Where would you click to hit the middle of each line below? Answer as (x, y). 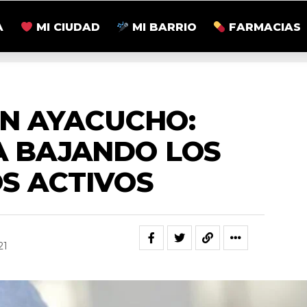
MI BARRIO (162, 27)
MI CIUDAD (66, 27)
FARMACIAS (263, 27)
